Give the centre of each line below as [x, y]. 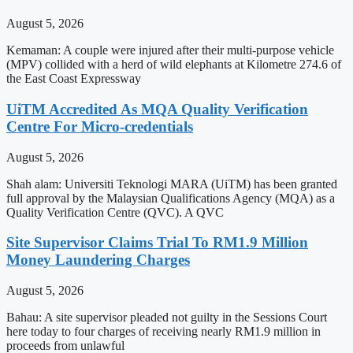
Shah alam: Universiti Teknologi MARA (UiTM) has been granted [172, 184]
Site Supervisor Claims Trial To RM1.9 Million [157, 243]
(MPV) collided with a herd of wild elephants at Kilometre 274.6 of [174, 65]
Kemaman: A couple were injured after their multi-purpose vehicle [170, 50]
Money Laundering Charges [98, 260]
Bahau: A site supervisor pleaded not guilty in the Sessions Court [167, 318]
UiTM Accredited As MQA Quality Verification [157, 109]
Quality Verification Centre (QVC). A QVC [115, 212]
